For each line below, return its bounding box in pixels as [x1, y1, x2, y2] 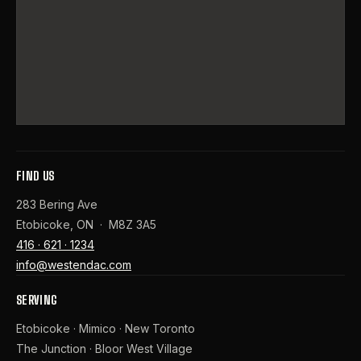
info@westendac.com [16, 257, 131, 272]
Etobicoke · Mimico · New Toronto [16, 321, 195, 335]
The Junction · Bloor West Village [16, 341, 193, 355]
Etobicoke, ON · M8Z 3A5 [16, 217, 156, 231]
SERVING [16, 292, 58, 307]
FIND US [16, 168, 55, 183]
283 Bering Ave [16, 197, 98, 211]
